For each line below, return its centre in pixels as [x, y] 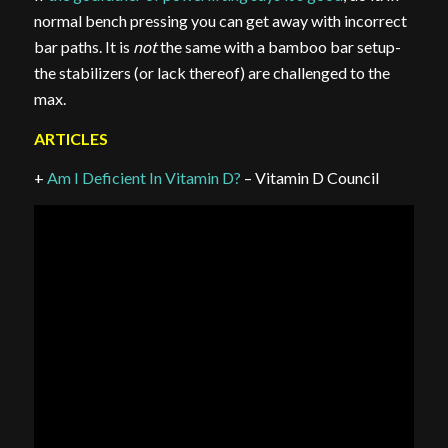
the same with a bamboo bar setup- [278, 47]
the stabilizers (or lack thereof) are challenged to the [211, 73]
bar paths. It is [83, 47]
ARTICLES [70, 138]
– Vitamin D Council [309, 178]
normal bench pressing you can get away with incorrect [220, 21]
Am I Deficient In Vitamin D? [143, 178]
